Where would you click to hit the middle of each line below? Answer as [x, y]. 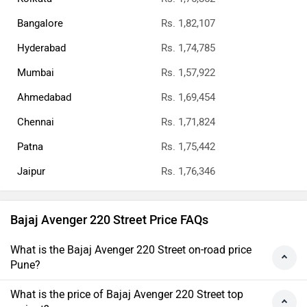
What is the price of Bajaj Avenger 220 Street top [127, 295]
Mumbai [36, 73]
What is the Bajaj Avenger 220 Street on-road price [131, 250]
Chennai [36, 122]
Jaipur [31, 172]
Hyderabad [41, 48]
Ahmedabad [44, 98]
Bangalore [40, 24]
